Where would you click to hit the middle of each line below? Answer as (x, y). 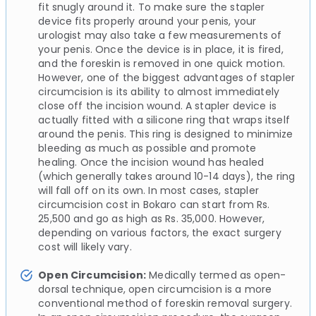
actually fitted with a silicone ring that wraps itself (164, 120)
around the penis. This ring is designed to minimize (166, 134)
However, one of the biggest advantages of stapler (167, 77)
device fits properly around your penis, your (147, 21)
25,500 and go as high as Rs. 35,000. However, (152, 218)
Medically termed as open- (216, 275)
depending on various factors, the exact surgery (160, 232)
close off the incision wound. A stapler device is (158, 105)
